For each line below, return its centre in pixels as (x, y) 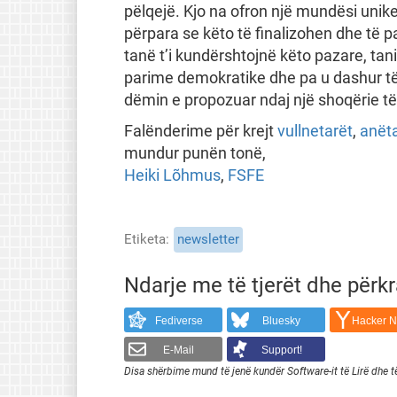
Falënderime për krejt (200, 131)
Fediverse (179, 321)
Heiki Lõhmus (172, 175)
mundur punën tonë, (195, 153)
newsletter (208, 239)
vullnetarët (315, 131)
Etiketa (144, 239)
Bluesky (282, 321)
